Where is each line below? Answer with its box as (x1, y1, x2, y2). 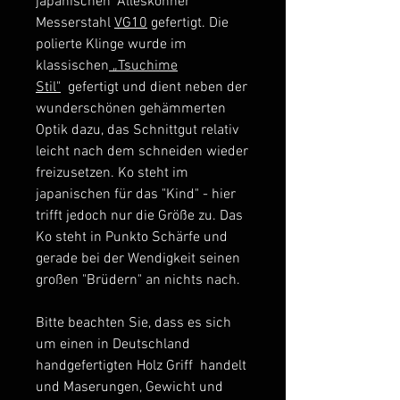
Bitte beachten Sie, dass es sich (36, 313, 231, 332)
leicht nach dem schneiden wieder (36, 142, 248, 161)
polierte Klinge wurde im (36, 35, 187, 54)
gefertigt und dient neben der (61, 78, 247, 96)
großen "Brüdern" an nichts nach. (36, 271, 240, 289)
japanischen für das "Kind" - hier (36, 185, 236, 204)
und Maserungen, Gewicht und (36, 378, 223, 396)
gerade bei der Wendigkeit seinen (36, 249, 240, 268)
